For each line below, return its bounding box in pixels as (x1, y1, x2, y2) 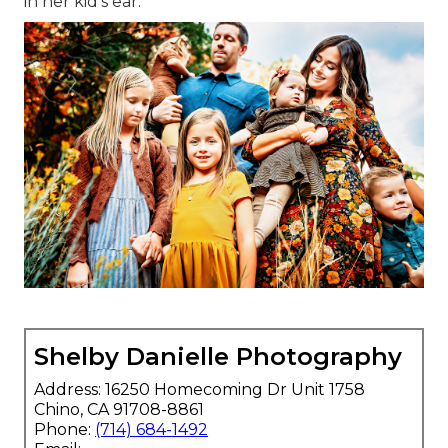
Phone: (34, 420, 95, 440)
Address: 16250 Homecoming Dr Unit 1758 (34, 380, 365, 400)
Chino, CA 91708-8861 (34, 400, 204, 420)
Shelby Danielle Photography (34, 342, 402, 372)
